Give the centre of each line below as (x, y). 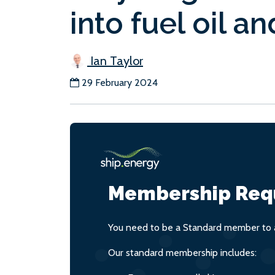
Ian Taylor (115, 61)
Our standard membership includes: (182, 253)
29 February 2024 (120, 83)
